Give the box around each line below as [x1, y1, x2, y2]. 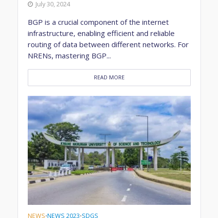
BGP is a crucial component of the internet [27, 17, 169, 27]
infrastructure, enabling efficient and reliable [27, 28, 175, 38]
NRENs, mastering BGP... [27, 51, 111, 61]
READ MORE [93, 74, 125, 81]
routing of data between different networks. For [27, 39, 189, 50]
